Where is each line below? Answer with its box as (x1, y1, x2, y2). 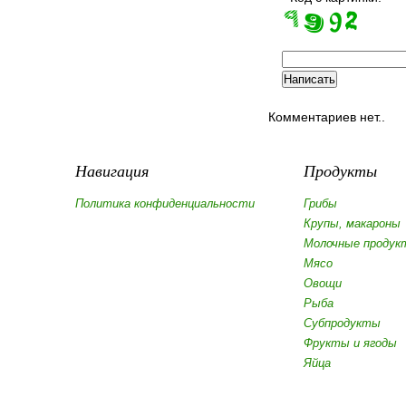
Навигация (75, 159, 149, 181)
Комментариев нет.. (268, 110, 385, 124)
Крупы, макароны (304, 217, 401, 230)
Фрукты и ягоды (304, 336, 397, 350)
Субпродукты (304, 316, 381, 330)
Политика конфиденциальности (75, 197, 255, 210)
